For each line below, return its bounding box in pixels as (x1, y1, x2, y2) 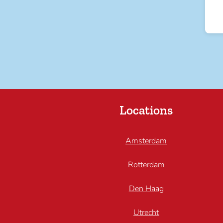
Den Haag (128, 183, 164, 194)
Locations (119, 103, 173, 118)
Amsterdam (125, 135, 167, 146)
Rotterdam (127, 159, 165, 170)
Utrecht (133, 207, 159, 218)
